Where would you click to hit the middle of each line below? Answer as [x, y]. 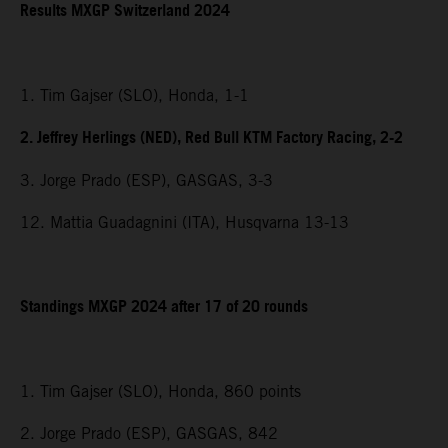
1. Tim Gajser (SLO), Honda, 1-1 [134, 95]
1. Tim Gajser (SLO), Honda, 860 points [160, 391]
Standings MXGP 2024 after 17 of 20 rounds [164, 307]
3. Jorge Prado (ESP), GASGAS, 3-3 [146, 180]
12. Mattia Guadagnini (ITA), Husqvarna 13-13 [184, 222]
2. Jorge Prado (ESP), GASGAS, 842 [149, 433]
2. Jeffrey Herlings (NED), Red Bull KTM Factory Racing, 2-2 [211, 138]
